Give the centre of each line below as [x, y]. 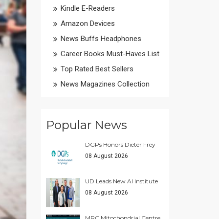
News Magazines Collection [105, 84]
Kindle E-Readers [88, 8]
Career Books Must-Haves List [110, 54]
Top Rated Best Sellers [97, 69]
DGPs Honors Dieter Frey [120, 144]
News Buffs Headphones [101, 39]
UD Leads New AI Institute [121, 181]
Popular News [86, 125]
